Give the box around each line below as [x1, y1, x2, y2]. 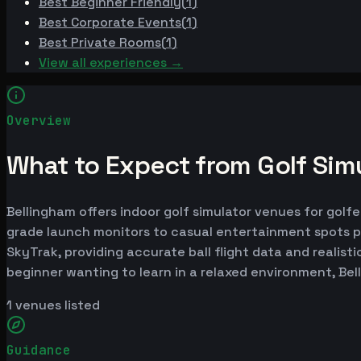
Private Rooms [71, 33, 161, 51]
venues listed [12, 296, 100, 313]
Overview [6, 111, 71, 129]
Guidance [6, 341, 71, 359]
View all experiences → [39, 53, 183, 71]
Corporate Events [71, 13, 181, 31]
